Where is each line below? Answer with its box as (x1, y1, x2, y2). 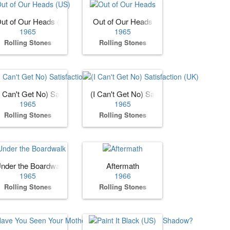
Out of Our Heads (92, 16, 152, 27)
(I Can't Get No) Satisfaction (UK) (90, 88, 202, 99)
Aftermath (106, 160, 139, 171)
